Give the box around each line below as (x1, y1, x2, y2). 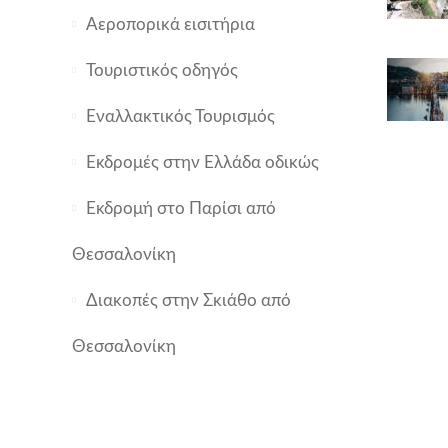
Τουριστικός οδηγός (86, 62, 238, 80)
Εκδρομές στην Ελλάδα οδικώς (86, 154, 319, 172)
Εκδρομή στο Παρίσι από (86, 200, 276, 218)
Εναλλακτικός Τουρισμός (86, 108, 275, 126)
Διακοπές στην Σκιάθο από (86, 292, 291, 310)
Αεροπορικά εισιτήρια (86, 16, 255, 34)
